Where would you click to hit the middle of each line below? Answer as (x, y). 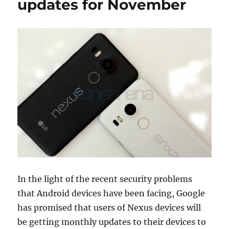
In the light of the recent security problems (105, 179)
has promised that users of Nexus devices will (109, 207)
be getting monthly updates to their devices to (112, 222)
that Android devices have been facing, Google (111, 193)
